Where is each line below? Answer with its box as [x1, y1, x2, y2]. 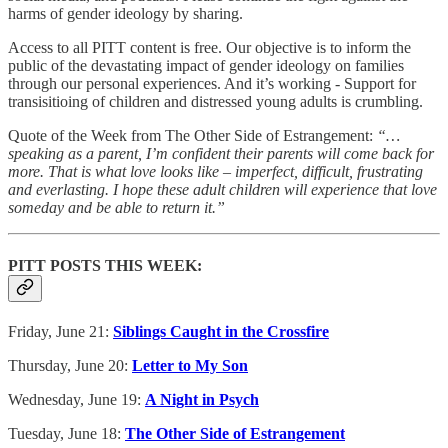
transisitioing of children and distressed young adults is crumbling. [8, 93, 423, 111]
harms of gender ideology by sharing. [8, 5, 243, 23]
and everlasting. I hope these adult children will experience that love [8, 181, 437, 199]
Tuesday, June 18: [8, 424, 125, 442]
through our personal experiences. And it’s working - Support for [8, 75, 416, 93]
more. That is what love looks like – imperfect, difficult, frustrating [8, 163, 423, 181]
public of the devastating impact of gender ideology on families [8, 57, 404, 75]
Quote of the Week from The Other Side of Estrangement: [8, 127, 377, 145]
